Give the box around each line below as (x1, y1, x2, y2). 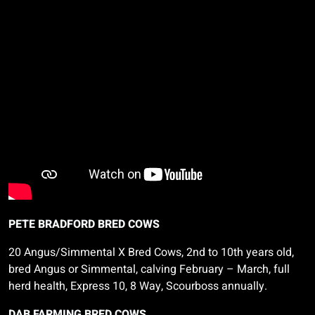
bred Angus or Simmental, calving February (8, 261, 226, 278)
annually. (219, 278, 267, 295)
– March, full (226, 261, 290, 278)
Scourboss (166, 278, 219, 295)
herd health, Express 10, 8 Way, (8, 278, 166, 295)
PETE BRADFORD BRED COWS (8, 216, 160, 233)
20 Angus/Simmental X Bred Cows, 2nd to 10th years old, (8, 244, 294, 261)
